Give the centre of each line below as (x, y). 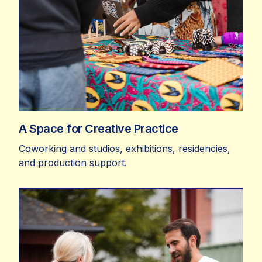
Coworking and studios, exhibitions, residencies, (125, 148)
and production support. (73, 162)
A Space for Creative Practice (99, 128)
